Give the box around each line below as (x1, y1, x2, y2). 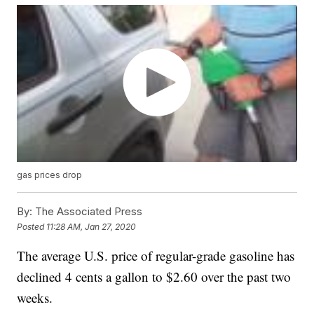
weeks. (17, 289, 53, 307)
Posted (17, 221, 47, 232)
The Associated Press (32, 205, 143, 219)
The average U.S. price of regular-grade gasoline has (17, 247, 295, 265)
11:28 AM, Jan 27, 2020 (46, 221, 137, 232)
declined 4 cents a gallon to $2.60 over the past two (17, 268, 292, 286)
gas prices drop (17, 170, 83, 181)
